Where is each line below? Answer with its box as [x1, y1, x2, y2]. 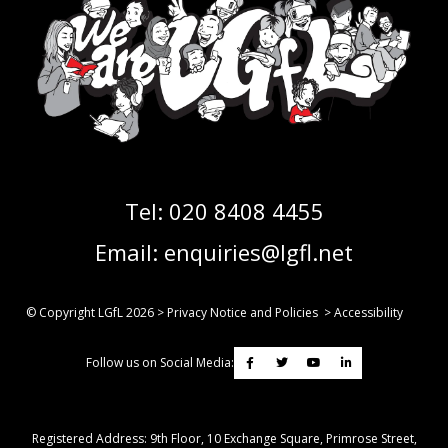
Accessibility [333, 303, 403, 321]
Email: [95, 236, 164, 267]
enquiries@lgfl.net [164, 236, 353, 267]
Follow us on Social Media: [86, 354, 234, 372]
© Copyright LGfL [25, 303, 126, 321]
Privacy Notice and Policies [166, 303, 318, 321]
